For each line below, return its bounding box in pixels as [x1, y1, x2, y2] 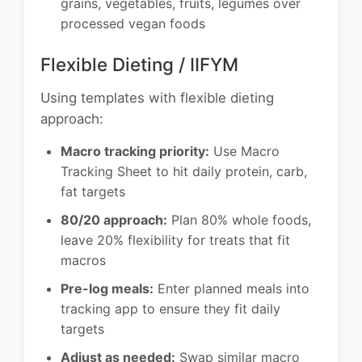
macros [61, 252, 106, 269]
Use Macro [209, 143, 280, 160]
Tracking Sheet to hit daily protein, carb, [61, 163, 307, 180]
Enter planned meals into [154, 280, 309, 297]
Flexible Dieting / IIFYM [40, 53, 238, 76]
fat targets [61, 183, 125, 200]
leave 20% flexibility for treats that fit [61, 232, 290, 249]
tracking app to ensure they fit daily [61, 301, 280, 318]
